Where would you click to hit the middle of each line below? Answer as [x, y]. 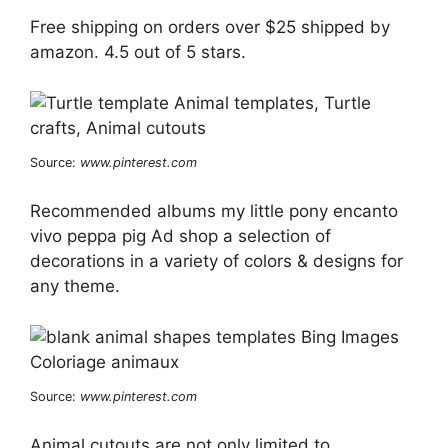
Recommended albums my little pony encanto [214, 211]
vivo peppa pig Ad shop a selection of [180, 236]
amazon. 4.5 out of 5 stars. [138, 52]
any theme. [75, 286]
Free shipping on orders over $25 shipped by [210, 27]
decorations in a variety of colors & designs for [216, 261]
